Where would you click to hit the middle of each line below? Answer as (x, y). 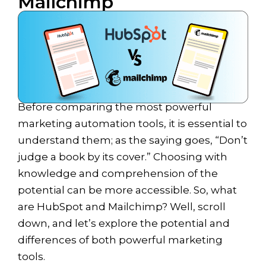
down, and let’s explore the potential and (124, 223)
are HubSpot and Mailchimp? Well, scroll (122, 206)
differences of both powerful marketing (120, 240)
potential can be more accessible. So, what (127, 190)
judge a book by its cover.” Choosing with (123, 156)
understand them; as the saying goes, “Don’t (133, 140)
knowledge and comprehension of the (118, 173)
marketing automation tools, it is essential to (132, 123)
